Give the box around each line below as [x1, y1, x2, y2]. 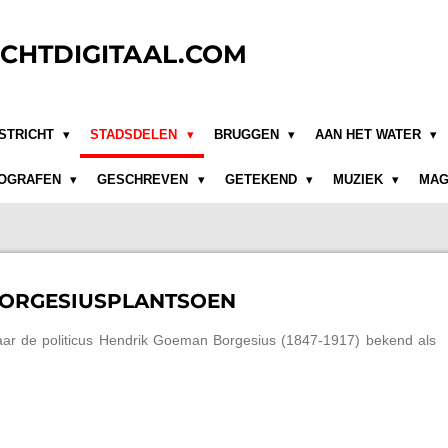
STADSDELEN [90, 126, 182, 142]
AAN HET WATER [314, 126, 425, 142]
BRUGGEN [213, 126, 283, 142]
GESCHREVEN [97, 172, 193, 188]
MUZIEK [332, 172, 387, 188]
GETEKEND [224, 172, 301, 188]
